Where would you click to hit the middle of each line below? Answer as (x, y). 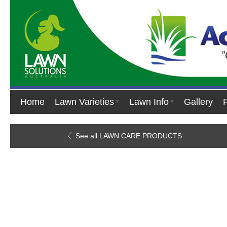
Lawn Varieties (84, 102)
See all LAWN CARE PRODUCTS (128, 136)
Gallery (198, 102)
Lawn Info (149, 102)
